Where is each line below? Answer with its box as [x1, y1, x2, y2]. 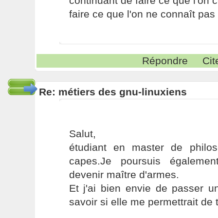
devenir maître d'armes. [69, 169, 179, 180]
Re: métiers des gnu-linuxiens [38, 86, 187, 97]
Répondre [142, 55, 188, 66]
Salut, [69, 128, 96, 139]
